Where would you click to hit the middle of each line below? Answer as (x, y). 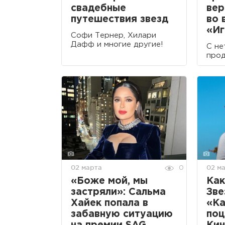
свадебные (98, 9)
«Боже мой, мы (109, 181)
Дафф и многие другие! (117, 45)
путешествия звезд (120, 20)
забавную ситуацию (122, 214)
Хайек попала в (109, 203)
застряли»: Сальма (118, 192)
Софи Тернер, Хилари (114, 36)
